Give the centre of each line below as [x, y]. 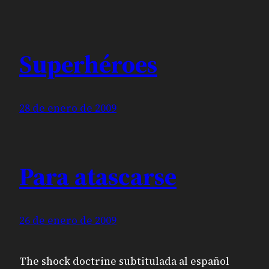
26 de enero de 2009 [68, 221]
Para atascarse [98, 176]
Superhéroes [88, 63]
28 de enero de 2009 [68, 108]
